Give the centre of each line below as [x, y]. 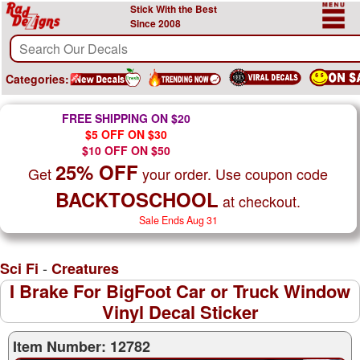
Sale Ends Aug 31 [178, 220]
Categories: [37, 79]
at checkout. [260, 201]
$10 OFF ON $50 [126, 150]
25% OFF [97, 172]
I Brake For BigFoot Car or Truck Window [180, 291]
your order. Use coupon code [233, 174]
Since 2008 [155, 23]
